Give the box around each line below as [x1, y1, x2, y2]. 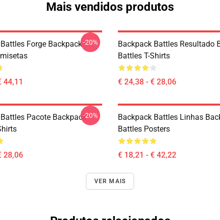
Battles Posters [118, 124, 170, 134]
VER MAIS [94, 178, 126, 185]
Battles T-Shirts [118, 51, 170, 60]
